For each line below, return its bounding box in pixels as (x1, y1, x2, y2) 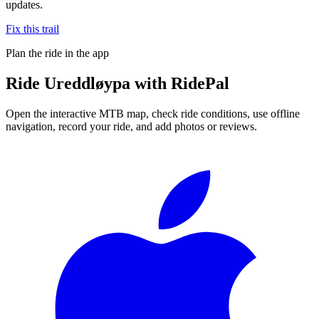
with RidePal (130, 73, 229, 93)
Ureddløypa (44, 73, 130, 93)
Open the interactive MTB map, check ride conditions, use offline (6, 107, 300, 120)
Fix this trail (6, 22, 59, 35)
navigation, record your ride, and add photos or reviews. (6, 120, 257, 132)
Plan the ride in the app (6, 46, 109, 59)
